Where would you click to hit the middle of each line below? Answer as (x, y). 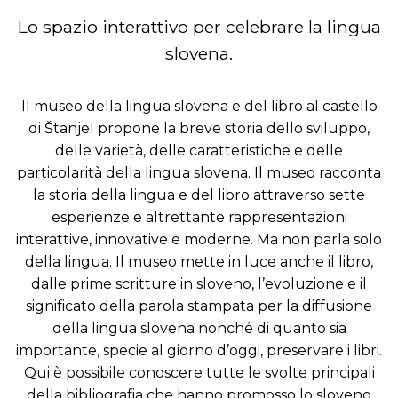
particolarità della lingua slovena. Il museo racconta (199, 173)
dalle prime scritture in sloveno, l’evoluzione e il (199, 284)
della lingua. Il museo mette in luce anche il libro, (199, 262)
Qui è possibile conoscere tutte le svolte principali (199, 373)
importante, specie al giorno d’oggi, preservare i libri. (199, 351)
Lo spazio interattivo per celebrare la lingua (199, 27)
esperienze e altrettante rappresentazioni (199, 218)
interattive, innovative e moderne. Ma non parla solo (199, 240)
